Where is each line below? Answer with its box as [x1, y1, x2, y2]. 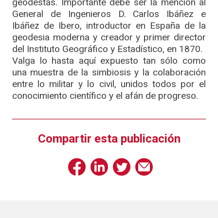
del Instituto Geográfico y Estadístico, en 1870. [12, 43, 202, 54]
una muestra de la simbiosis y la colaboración [12, 66, 206, 78]
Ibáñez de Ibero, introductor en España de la [12, 19, 206, 31]
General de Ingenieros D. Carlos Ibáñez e [12, 8, 206, 19]
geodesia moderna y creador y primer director [12, 31, 206, 43]
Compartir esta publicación [37, 131, 181, 145]
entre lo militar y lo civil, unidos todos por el [12, 78, 206, 90]
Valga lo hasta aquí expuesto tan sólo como [12, 54, 206, 66]
